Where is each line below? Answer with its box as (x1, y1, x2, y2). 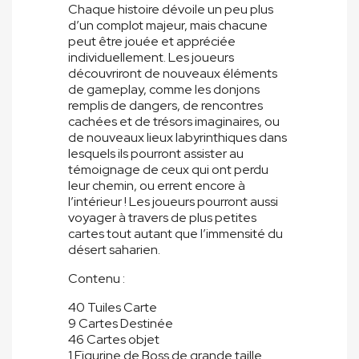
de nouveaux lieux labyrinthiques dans (68, 129, 287, 147)
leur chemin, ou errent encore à (68, 177, 245, 195)
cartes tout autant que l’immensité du (68, 225, 283, 243)
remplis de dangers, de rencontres (68, 97, 263, 115)
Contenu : (68, 270, 125, 288)
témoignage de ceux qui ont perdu (68, 161, 268, 179)
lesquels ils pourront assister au (68, 145, 244, 163)
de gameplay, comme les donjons (68, 81, 260, 99)
